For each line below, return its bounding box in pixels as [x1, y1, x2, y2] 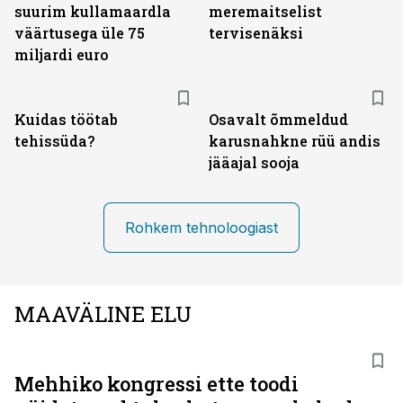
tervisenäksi [209, 23, 303, 42]
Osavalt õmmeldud [209, 110, 348, 129]
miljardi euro [14, 45, 109, 64]
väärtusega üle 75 [14, 23, 145, 42]
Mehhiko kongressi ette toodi [14, 371, 299, 397]
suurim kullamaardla [14, 2, 171, 21]
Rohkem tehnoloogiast [125, 219, 278, 237]
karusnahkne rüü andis [209, 131, 381, 150]
